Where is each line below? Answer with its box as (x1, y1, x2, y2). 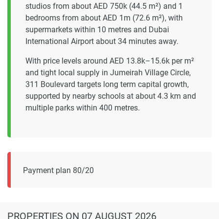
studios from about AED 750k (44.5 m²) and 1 (25, 1, 183, 11)
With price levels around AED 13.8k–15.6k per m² (25, 56, 194, 66)
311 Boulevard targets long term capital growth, (25, 80, 189, 89)
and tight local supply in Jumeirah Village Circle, (25, 68, 191, 78)
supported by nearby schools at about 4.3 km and (25, 91, 196, 101)
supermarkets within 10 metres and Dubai (25, 25, 169, 35)
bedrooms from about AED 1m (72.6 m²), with (25, 13, 183, 23)
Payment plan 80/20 (23, 166, 94, 175)
